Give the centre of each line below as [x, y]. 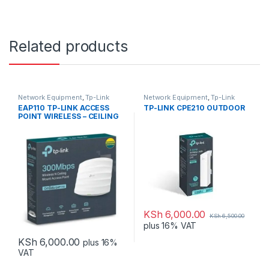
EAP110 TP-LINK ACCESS [64, 108]
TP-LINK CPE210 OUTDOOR [194, 108]
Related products [68, 46]
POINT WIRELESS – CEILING [68, 116]
